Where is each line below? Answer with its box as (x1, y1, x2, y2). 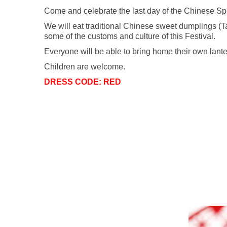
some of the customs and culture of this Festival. (44, 32, 215, 41)
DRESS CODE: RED (44, 78, 121, 87)
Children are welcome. (44, 62, 125, 71)
